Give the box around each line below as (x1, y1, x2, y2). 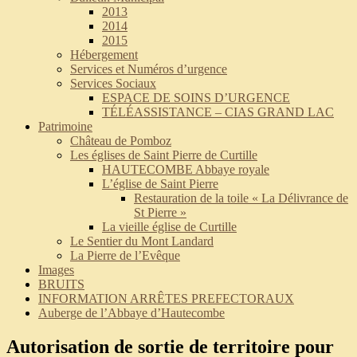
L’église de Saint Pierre (102, 177, 218, 191)
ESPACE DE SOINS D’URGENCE (102, 91, 290, 105)
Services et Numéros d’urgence (70, 62, 227, 76)
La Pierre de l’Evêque (70, 249, 180, 263)
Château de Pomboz (70, 134, 171, 148)
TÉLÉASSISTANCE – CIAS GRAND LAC (102, 105, 334, 120)
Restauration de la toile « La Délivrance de (134, 191, 348, 206)
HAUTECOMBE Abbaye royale (102, 163, 269, 177)
